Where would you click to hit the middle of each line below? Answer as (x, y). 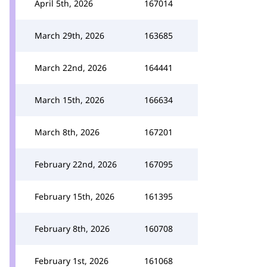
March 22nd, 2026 (71, 68)
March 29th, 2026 (69, 35)
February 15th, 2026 (74, 196)
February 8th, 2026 (72, 229)
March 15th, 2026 (69, 100)
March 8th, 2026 (67, 132)
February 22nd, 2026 (76, 164)
